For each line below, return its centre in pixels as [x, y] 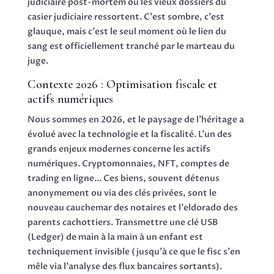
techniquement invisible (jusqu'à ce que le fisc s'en [134, 251]
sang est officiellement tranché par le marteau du [131, 46]
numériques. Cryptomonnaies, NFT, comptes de [128, 163]
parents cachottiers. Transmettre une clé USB [122, 222]
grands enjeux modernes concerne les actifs [119, 149]
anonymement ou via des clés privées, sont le [122, 193]
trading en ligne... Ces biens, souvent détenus [123, 178]
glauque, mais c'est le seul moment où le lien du [127, 31]
